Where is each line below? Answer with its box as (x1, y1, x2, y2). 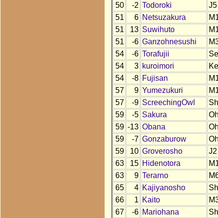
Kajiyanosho (142, 183, 185, 192)
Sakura (142, 110, 167, 119)
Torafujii (142, 50, 169, 58)
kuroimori (142, 62, 174, 71)
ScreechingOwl (142, 98, 195, 107)
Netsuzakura (142, 13, 186, 22)
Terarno (142, 171, 168, 180)
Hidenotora (142, 159, 181, 168)
